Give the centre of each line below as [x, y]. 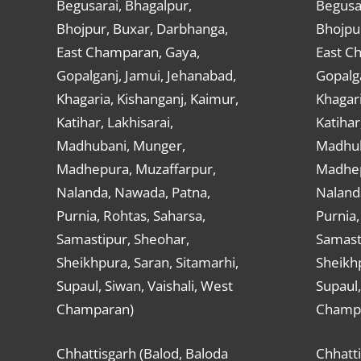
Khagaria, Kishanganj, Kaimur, [147, 99]
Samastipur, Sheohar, [122, 239]
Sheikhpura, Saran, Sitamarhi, [147, 263]
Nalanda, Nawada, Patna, [133, 193]
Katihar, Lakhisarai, [114, 122]
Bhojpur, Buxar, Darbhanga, [142, 29]
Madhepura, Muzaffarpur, [136, 169]
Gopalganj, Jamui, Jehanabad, [146, 76]
